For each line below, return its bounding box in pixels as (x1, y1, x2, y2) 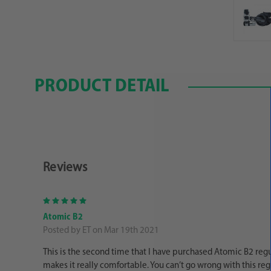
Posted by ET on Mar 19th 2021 (43, 226, 159, 235)
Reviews (43, 162, 87, 175)
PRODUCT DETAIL (34, 77, 170, 96)
